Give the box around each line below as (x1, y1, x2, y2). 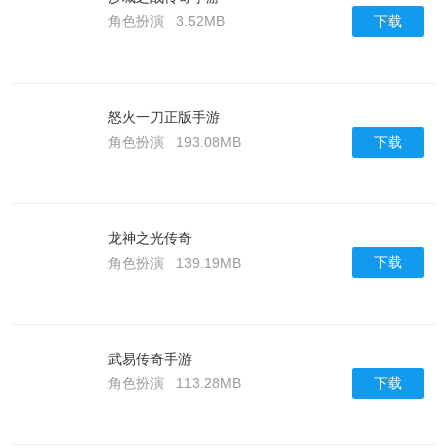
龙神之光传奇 (107, 229, 192, 246)
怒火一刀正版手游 (107, 109, 220, 126)
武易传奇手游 (107, 350, 192, 367)
